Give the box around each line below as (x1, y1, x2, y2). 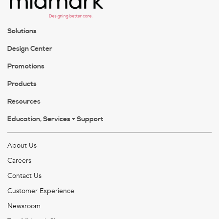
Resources (7, 97, 41, 106)
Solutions (7, 26, 37, 36)
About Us (7, 140, 37, 150)
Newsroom (7, 201, 41, 211)
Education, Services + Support (7, 114, 104, 124)
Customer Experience (7, 186, 74, 196)
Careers (7, 155, 31, 165)
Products (7, 79, 37, 88)
